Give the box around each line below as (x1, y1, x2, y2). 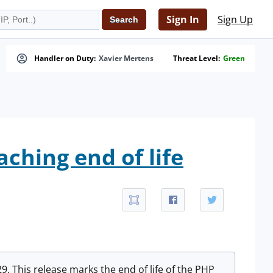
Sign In (166, 13, 199, 26)
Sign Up (218, 13, 253, 26)
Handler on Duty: (34, 53, 96, 63)
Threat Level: (173, 53, 220, 63)
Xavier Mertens (99, 53, 154, 63)
